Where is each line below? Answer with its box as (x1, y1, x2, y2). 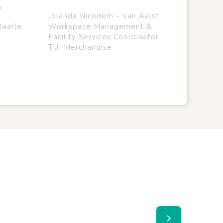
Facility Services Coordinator (48, 32, 159, 42)
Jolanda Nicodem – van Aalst (48, 11, 159, 21)
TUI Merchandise (48, 42, 112, 52)
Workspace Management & (48, 21, 152, 31)
